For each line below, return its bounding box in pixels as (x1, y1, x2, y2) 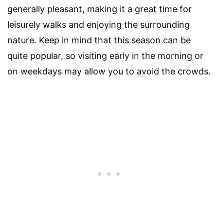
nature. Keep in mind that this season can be (7, 35, 191, 46)
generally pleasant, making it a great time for (7, 4, 192, 15)
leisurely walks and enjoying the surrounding (7, 19, 190, 30)
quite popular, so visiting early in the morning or (7, 51, 203, 61)
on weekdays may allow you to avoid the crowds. (7, 66, 211, 77)
